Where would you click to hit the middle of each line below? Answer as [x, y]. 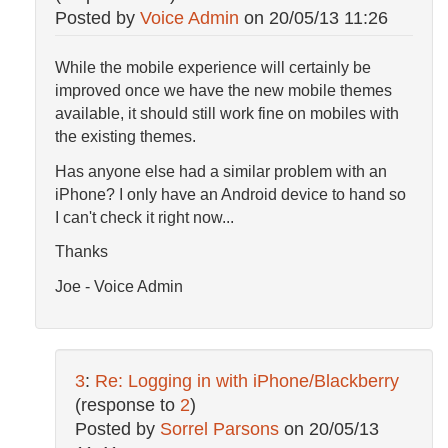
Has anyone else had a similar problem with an [221, 171]
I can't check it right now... [144, 217]
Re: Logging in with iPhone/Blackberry [247, 381]
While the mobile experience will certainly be [213, 68]
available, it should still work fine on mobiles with [227, 114]
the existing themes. [125, 137]
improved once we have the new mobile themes [223, 91]
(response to [127, 405]
